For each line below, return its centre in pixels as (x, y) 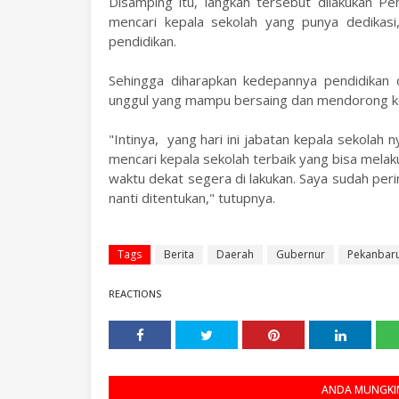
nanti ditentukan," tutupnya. (192, 198)
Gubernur (301, 254)
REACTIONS (135, 293)
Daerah (235, 254)
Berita (179, 254)
